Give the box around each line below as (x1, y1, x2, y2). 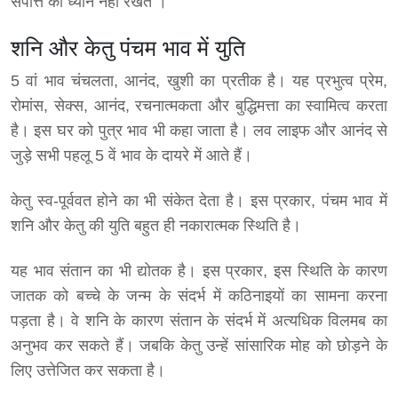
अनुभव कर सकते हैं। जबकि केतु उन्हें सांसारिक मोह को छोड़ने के (11, 337, 387, 355)
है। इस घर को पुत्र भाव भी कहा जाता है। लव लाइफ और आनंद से (11, 122, 387, 140)
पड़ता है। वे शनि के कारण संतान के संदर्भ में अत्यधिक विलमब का (11, 312, 387, 330)
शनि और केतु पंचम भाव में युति (11, 36, 245, 61)
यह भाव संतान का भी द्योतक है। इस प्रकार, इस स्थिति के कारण (11, 262, 387, 281)
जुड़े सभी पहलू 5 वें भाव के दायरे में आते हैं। (11, 147, 252, 165)
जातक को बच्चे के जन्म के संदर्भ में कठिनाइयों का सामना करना (11, 287, 387, 306)
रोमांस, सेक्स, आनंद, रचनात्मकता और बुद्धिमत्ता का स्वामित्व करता (11, 97, 387, 115)
